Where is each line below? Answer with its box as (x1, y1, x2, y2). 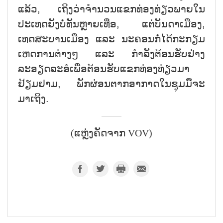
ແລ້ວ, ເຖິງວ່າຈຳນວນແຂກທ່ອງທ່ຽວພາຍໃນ (18, 3, 205, 14)
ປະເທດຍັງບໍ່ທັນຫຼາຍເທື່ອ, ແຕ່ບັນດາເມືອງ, (18, 18, 205, 29)
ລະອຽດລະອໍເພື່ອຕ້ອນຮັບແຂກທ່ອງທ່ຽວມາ (18, 63, 190, 74)
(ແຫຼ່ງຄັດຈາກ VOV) (71, 127, 152, 139)
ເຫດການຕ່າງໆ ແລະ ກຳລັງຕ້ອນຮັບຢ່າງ (18, 48, 205, 59)
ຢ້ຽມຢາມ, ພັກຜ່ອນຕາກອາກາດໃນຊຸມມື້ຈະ (18, 78, 205, 89)
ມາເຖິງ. (18, 93, 49, 104)
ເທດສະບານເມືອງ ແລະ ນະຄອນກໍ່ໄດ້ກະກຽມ (18, 33, 205, 44)
